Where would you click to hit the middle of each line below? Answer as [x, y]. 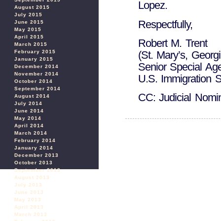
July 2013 [28, 185]
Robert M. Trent [173, 43]
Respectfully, [165, 24]
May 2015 [28, 29]
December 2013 [37, 155]
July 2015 [28, 15]
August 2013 [32, 177]
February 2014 [35, 140]
